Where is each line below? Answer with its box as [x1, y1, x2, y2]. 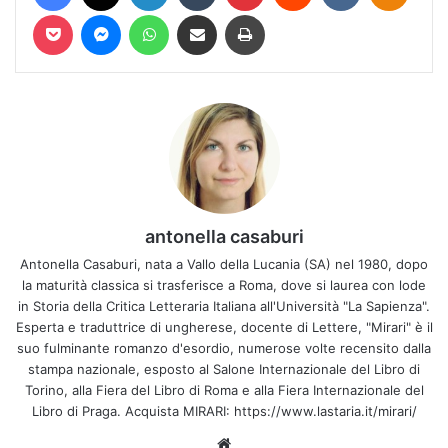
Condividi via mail [216, 5, 240, 22]
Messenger [120, 5, 191, 22]
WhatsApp [168, 5, 232, 22]
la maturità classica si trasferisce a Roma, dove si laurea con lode [22, 276, 426, 293]
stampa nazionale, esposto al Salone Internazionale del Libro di [28, 360, 420, 377]
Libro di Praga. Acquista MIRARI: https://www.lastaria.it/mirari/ [31, 402, 417, 419]
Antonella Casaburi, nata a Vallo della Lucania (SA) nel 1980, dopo [20, 255, 428, 272]
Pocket [72, 5, 115, 22]
